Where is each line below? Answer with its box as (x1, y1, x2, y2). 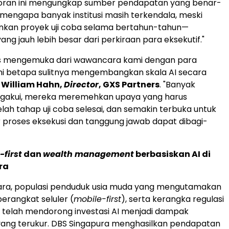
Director (64, 79, 99, 90)
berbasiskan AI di (134, 148, 211, 160)
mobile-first (74, 193, 121, 205)
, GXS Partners (99, 79, 159, 90)
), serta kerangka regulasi (121, 193, 224, 205)
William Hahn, (1, 79, 64, 90)
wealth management (43, 148, 134, 160)
